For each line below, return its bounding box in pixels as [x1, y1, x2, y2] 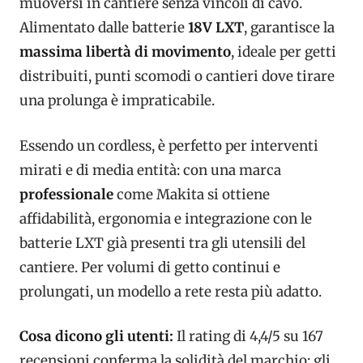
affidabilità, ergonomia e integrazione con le [19, 209, 312, 228]
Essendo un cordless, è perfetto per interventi [19, 136, 318, 155]
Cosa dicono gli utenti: [19, 327, 173, 346]
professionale [19, 185, 113, 203]
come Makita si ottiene [113, 185, 270, 203]
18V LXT [188, 19, 244, 37]
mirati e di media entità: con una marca [19, 160, 281, 179]
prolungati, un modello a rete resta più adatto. [19, 282, 322, 301]
